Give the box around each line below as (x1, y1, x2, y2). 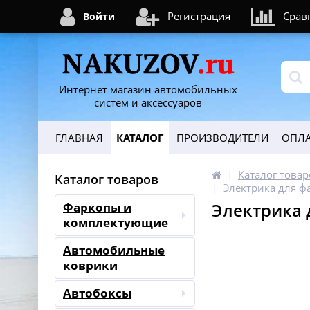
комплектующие (63, 215, 168, 230)
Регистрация (167, 9, 230, 23)
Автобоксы (63, 285, 131, 301)
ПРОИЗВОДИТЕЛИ (176, 131, 268, 145)
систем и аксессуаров (94, 95, 202, 109)
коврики (63, 257, 118, 273)
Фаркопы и (63, 199, 131, 215)
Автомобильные (63, 242, 165, 258)
